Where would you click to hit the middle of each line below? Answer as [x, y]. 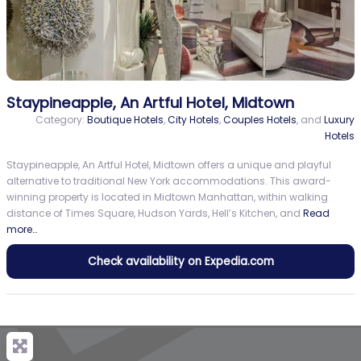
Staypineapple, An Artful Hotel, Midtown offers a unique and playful [169, 165]
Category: [61, 120]
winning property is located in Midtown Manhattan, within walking [167, 197]
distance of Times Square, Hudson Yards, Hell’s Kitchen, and [155, 214]
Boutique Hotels [125, 120]
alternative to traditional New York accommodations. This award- [169, 181]
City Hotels [193, 120]
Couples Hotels [260, 120]
